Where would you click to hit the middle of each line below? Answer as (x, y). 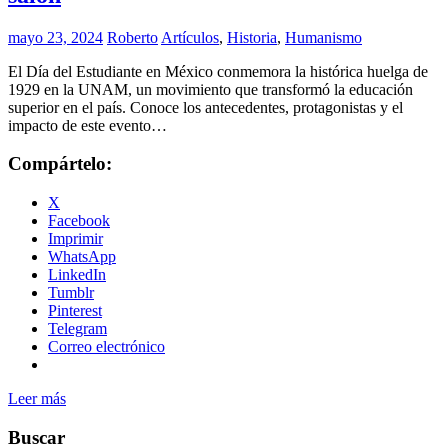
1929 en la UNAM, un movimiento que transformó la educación (210, 89)
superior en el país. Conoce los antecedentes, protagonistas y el (205, 107)
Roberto (132, 37)
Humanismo (323, 37)
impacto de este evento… (87, 125)
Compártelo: (60, 164)
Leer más (37, 399)
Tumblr (71, 293)
